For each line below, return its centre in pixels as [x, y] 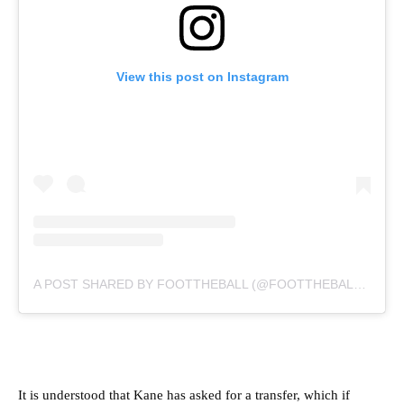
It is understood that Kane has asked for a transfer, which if [184, 395]
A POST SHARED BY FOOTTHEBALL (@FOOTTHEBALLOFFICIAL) [360, 284]
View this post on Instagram [202, 76]
